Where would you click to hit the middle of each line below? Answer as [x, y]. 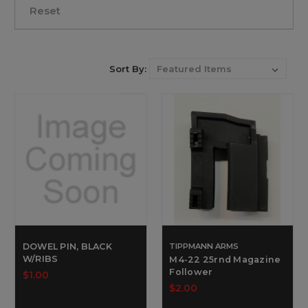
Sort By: [128, 68]
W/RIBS [40, 259]
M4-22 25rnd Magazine [225, 260]
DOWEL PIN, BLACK [67, 247]
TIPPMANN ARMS [204, 246]
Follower [191, 272]
